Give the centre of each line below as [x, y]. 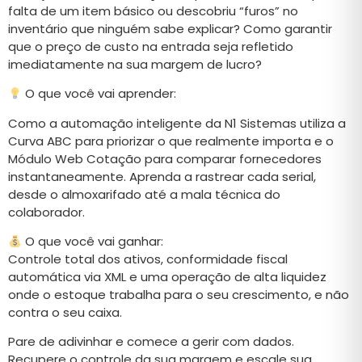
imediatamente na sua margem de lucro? [135, 64]
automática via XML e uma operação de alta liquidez [167, 277]
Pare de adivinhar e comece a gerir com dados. [151, 342]
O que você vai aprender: [99, 94]
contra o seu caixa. [65, 313]
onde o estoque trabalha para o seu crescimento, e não [179, 295]
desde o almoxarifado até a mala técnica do [144, 194]
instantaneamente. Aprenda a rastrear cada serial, [162, 176]
